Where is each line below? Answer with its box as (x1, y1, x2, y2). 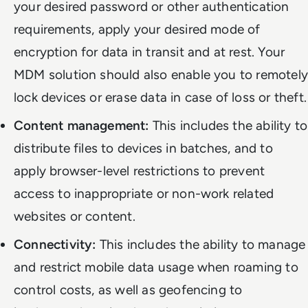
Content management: (14, 117, 149, 133)
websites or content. (14, 208, 135, 224)
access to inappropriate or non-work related (14, 185, 274, 201)
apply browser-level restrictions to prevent (14, 162, 265, 179)
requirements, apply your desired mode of (14, 21, 261, 37)
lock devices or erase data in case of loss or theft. (14, 89, 307, 105)
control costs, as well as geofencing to (14, 281, 243, 298)
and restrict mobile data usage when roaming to (14, 258, 298, 275)
